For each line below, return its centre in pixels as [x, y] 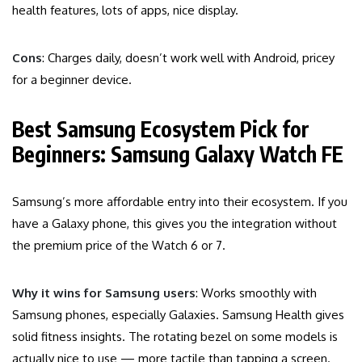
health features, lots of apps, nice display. [125, 11]
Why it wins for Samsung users [104, 293]
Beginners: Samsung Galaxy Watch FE [178, 154]
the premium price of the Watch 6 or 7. [119, 246]
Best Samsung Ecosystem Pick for [161, 129]
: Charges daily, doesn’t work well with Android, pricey [188, 58]
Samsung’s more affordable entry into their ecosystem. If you [180, 202]
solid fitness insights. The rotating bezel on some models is [175, 337]
